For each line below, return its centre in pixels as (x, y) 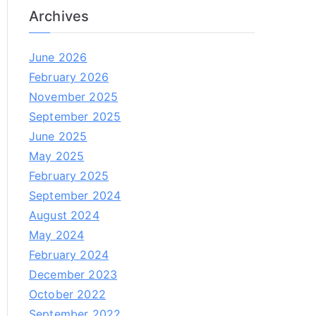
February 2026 (69, 77)
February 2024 (69, 255)
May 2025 (57, 156)
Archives (59, 16)
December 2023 (73, 274)
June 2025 (58, 136)
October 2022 (67, 294)
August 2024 (64, 215)
